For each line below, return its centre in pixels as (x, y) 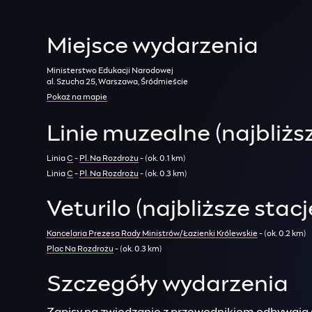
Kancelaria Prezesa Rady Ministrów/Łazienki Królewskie (153, 234)
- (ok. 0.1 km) (163, 158)
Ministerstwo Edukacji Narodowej (110, 71)
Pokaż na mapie (77, 97)
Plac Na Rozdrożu (80, 249)
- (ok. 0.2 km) (282, 234)
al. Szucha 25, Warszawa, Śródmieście (118, 82)
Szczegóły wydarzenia (168, 285)
